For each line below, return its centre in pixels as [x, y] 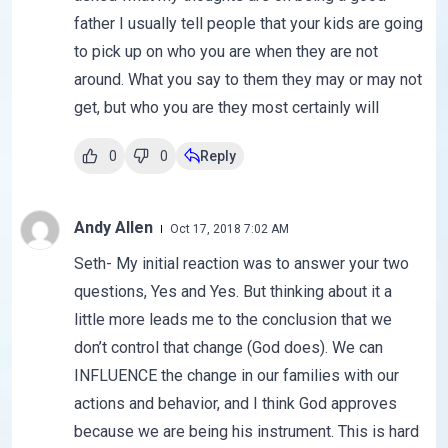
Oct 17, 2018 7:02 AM [229, 229]
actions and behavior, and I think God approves [235, 404]
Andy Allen [115, 228]
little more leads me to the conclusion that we [232, 320]
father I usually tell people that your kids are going [248, 24]
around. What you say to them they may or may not [247, 80]
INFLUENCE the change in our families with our [236, 376]
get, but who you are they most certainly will [226, 108]
